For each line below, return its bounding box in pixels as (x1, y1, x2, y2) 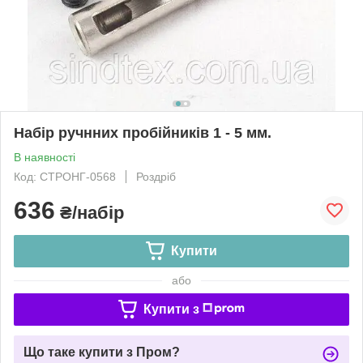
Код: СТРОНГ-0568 (14, 169, 116, 183)
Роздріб (136, 169, 176, 183)
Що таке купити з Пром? (23, 344, 180, 359)
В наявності (14, 150, 75, 164)
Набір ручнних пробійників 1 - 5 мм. (14, 124, 271, 141)
